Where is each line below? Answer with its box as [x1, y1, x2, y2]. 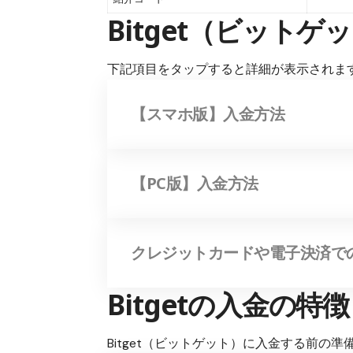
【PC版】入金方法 [131, 173, 258, 195]
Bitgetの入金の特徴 [107, 286, 349, 324]
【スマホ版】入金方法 [131, 103, 285, 125]
